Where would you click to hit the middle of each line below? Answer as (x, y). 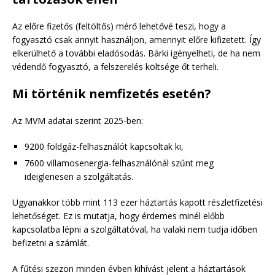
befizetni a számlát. (51, 243)
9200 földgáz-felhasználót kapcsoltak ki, (104, 147)
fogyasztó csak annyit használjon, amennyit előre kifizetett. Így (137, 40)
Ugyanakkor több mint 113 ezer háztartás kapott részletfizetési (137, 203)
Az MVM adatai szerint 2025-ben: (78, 121)
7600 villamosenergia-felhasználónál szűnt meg (119, 163)
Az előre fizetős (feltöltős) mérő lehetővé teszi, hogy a (119, 26)
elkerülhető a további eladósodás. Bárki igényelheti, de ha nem (136, 53)
